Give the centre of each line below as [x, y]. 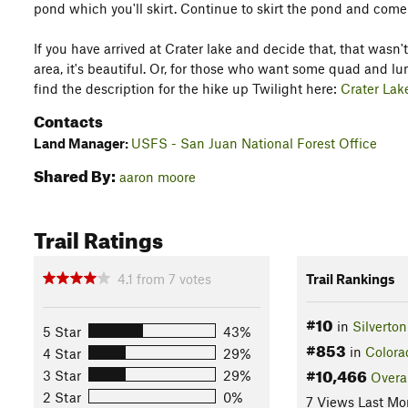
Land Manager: [82, 143]
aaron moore [158, 177]
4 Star [62, 353]
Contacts [68, 119]
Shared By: [75, 173]
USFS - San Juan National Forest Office [254, 143]
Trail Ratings [98, 237]
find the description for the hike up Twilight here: [187, 88]
